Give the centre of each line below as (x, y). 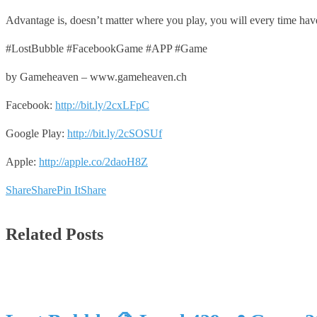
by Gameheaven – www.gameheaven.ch (96, 76)
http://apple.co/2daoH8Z (93, 161)
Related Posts (54, 234)
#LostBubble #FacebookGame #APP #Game (106, 48)
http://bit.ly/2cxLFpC (102, 105)
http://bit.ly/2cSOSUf (115, 133)
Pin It (69, 190)
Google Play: (36, 133)
